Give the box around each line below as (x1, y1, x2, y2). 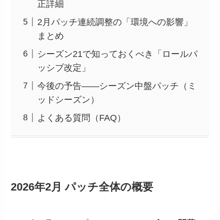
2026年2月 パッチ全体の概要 (11, 181, 154, 193)
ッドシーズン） (37, 94, 100, 105)
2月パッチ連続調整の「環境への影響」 (37, 17, 193, 27)
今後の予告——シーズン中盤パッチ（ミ (37, 81, 197, 91)
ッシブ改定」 (37, 62, 91, 73)
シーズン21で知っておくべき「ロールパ (37, 49, 198, 59)
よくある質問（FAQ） (37, 112, 126, 123)
